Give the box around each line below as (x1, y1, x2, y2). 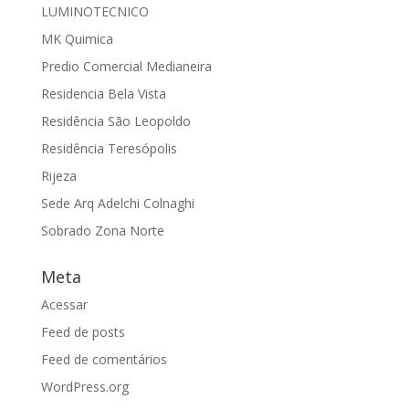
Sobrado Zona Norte (40, 222, 164, 239)
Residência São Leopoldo (40, 112, 191, 130)
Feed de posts (40, 323, 125, 341)
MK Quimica (40, 30, 113, 47)
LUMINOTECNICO (40, 3, 149, 20)
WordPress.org (40, 378, 129, 395)
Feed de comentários (40, 351, 167, 368)
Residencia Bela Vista (40, 85, 166, 102)
